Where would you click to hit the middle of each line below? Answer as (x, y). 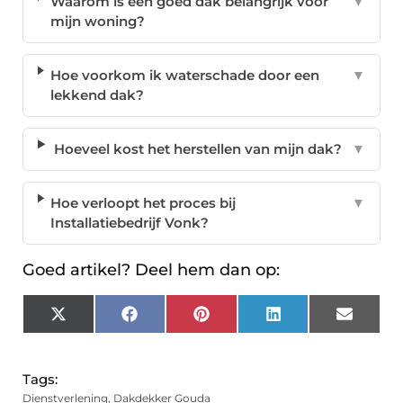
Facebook (170, 320)
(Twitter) (94, 334)
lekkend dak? (97, 95)
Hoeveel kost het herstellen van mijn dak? (198, 149)
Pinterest (239, 320)
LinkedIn (310, 320)
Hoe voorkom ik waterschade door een (184, 76)
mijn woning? (97, 22)
